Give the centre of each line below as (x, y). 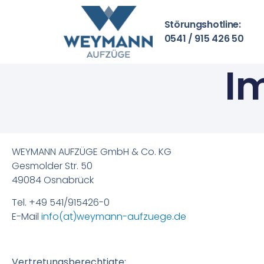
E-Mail (27, 217)
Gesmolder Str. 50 (52, 166)
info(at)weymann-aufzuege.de (114, 217)
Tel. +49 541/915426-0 (61, 203)
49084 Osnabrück (53, 180)
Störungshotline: (202, 24)
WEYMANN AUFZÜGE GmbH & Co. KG (92, 152)
